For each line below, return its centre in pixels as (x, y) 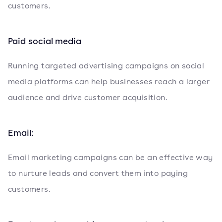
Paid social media (45, 41)
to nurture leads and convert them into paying (98, 173)
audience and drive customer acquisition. (87, 97)
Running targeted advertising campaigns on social (106, 66)
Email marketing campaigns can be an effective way (111, 157)
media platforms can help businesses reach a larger (109, 82)
